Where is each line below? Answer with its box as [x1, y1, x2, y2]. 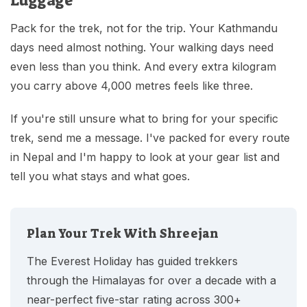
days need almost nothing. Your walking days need [10, 40, 273, 55]
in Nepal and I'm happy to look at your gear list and [10, 150, 280, 164]
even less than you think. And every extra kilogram [10, 60, 276, 74]
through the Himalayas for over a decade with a [27, 273, 276, 288]
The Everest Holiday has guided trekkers [27, 254, 238, 269]
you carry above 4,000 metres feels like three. [10, 79, 253, 93]
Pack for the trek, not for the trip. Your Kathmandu [10, 21, 278, 36]
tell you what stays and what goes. [10, 169, 190, 184]
